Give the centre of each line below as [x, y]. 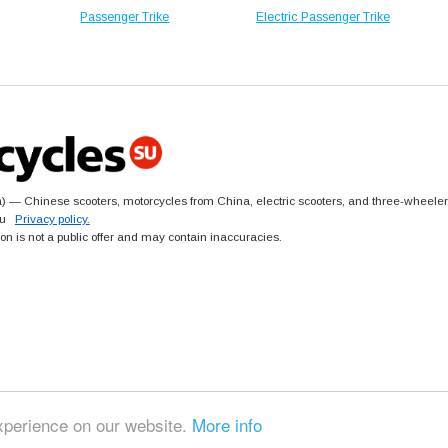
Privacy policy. [52, 219]
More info [227, 424]
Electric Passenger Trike [322, 16]
